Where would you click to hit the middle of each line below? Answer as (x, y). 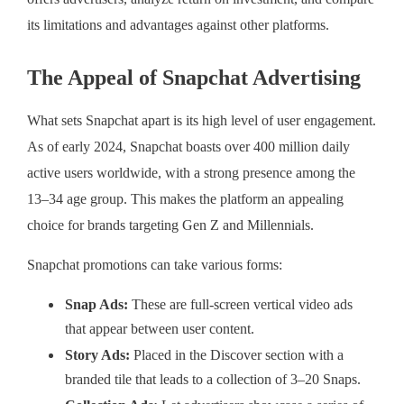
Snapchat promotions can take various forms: (155, 266)
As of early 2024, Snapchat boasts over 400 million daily (188, 147)
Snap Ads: (96, 305)
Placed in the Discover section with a (237, 356)
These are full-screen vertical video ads (240, 305)
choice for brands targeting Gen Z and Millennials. (170, 226)
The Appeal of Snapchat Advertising (194, 78)
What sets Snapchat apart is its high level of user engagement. (202, 121)
